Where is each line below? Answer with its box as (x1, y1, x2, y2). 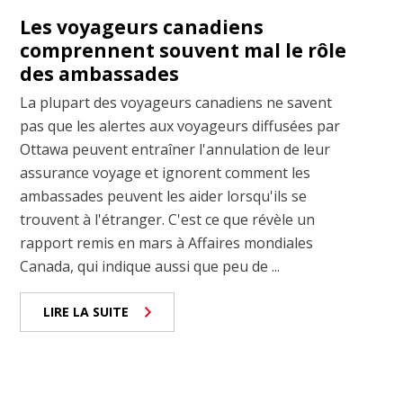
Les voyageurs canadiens (20, 14, 264, 40)
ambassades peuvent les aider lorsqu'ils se (20, 186, 308, 207)
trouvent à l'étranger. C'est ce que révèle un (20, 210, 316, 230)
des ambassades (20, 61, 180, 87)
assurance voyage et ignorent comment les (20, 163, 311, 184)
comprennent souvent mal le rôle (20, 38, 347, 64)
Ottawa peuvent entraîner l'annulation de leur (20, 139, 331, 160)
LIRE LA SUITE (43, 303, 130, 321)
